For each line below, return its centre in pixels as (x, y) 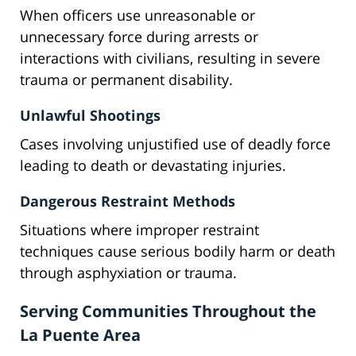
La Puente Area (80, 335)
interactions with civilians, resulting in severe (170, 58)
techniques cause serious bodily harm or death (178, 252)
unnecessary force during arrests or (139, 37)
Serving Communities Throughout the (168, 311)
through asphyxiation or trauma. (128, 273)
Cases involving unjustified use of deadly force (175, 144)
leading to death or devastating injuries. (153, 166)
